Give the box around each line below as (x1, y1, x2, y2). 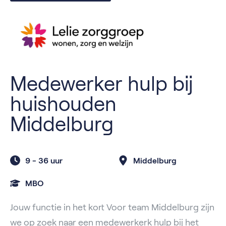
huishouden (10, 92, 117, 115)
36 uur (38, 156, 63, 165)
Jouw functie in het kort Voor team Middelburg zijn (10, 202, 214, 212)
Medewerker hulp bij (10, 72, 193, 95)
